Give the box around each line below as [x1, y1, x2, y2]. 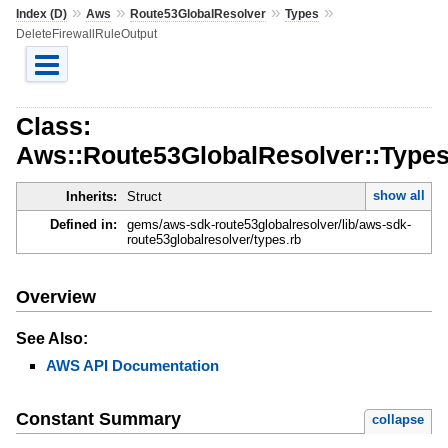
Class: [15, 111, 91, 140]
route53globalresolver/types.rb [126, 232, 301, 248]
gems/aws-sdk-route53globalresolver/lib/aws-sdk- [126, 217, 411, 233]
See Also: [15, 329, 88, 347]
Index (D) [15, 6, 67, 21]
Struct [126, 189, 162, 205]
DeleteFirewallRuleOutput [15, 26, 157, 41]
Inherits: [65, 189, 117, 205]
